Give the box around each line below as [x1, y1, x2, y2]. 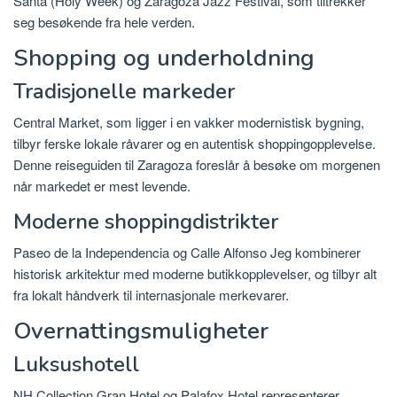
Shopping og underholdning [13, 43, 315, 74]
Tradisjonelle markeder [13, 77, 235, 106]
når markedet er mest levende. [13, 176, 191, 196]
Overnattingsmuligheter [13, 315, 269, 347]
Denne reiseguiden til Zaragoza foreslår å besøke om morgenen [13, 155, 380, 175]
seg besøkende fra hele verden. [13, 12, 195, 32]
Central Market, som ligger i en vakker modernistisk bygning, [13, 113, 364, 132]
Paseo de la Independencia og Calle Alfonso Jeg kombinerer [13, 243, 361, 262]
